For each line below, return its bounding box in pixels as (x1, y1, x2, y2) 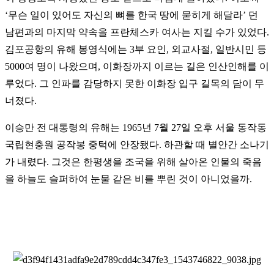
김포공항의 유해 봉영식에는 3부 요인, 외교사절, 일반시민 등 (5, 44, 267, 55)
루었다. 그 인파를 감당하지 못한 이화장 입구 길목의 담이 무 (5, 78, 264, 89)
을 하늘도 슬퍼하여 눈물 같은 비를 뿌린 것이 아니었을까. (5, 174, 252, 185)
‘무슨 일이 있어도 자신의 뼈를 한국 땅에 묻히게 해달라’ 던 (5, 10, 258, 21)
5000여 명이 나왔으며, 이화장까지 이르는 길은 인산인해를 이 (5, 61, 269, 72)
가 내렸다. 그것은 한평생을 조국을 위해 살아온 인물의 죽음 (5, 157, 262, 168)
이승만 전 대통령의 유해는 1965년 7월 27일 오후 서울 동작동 (5, 122, 267, 133)
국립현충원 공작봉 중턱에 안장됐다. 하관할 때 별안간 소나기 (5, 139, 269, 150)
